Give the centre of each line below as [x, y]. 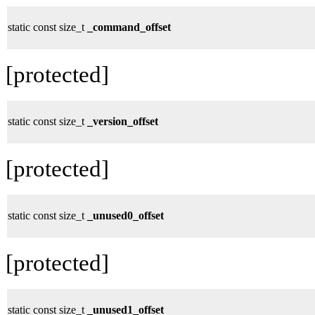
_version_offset [123, 121]
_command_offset [129, 27]
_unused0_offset [126, 215]
